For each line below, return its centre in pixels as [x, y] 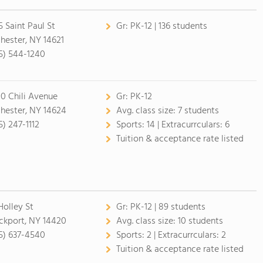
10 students [200, 221]
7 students [198, 111]
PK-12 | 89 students [168, 207]
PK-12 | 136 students [168, 26]
